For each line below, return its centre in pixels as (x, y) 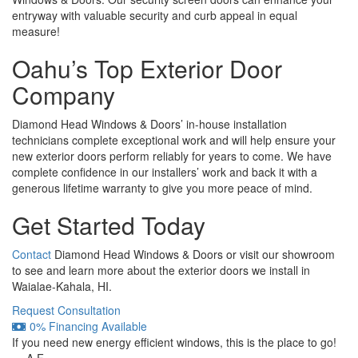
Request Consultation (66, 310)
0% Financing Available (87, 326)
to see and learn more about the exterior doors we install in (161, 270)
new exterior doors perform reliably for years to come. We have (172, 155)
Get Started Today (109, 225)
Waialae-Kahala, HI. (62, 286)
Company (64, 94)
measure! (36, 31)
